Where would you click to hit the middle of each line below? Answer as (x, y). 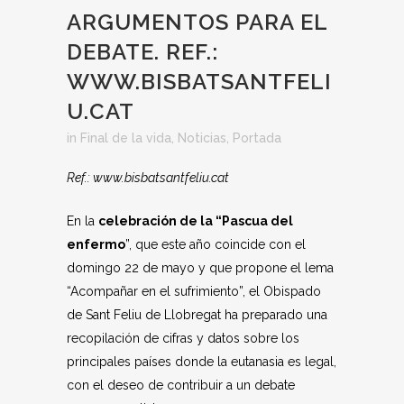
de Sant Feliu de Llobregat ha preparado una (197, 315)
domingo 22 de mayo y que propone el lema (200, 268)
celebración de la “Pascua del (196, 221)
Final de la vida (126, 138)
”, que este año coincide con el (216, 244)
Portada (257, 138)
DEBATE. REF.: (142, 52)
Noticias (202, 138)
